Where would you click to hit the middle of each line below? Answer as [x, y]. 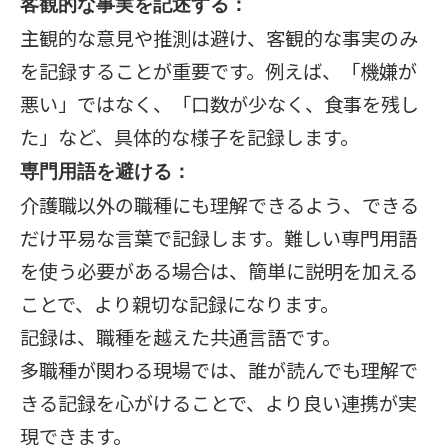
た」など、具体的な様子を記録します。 [189, 137]
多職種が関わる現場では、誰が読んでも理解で [219, 370]
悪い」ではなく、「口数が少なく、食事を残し [219, 104]
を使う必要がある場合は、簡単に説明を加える [219, 271]
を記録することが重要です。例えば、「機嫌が [218, 71]
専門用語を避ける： [105, 172]
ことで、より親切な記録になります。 [179, 304]
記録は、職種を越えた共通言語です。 [180, 337]
